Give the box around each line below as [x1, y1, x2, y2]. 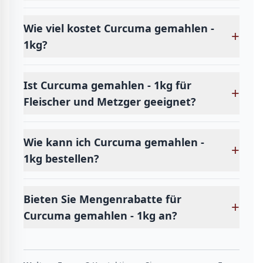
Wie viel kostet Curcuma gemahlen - [23, 21, 214, 35]
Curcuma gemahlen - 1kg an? [23, 208, 177, 222]
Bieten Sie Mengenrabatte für [23, 192, 181, 206]
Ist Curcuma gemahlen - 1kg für [23, 78, 191, 92]
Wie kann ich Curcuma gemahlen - [23, 135, 204, 149]
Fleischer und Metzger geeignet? [23, 95, 196, 109]
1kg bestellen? [23, 151, 99, 166]
